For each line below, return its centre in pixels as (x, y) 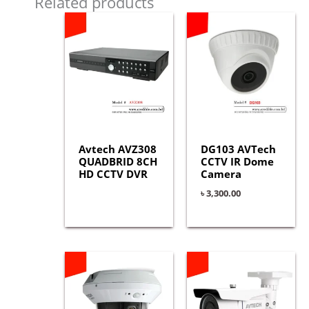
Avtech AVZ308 (117, 149)
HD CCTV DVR (113, 174)
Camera (221, 174)
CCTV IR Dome (237, 162)
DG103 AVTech (238, 149)
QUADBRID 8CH (118, 162)
